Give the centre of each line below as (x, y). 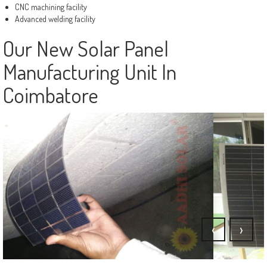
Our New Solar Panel (86, 48)
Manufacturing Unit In (90, 71)
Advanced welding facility (55, 18)
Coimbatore (51, 94)
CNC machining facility (51, 7)
